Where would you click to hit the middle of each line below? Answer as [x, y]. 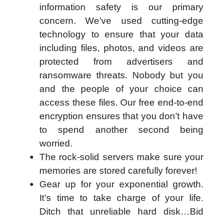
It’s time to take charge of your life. [121, 198]
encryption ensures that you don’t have [121, 116]
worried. [57, 144]
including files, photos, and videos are [121, 48]
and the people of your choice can [121, 89]
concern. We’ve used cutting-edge [121, 21]
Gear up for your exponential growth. [121, 184]
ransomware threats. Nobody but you [121, 75]
